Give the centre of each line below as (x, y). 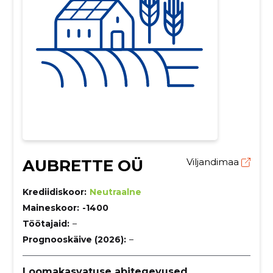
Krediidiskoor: (54, 192)
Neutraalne (115, 192)
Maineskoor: (51, 208)
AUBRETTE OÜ (83, 166)
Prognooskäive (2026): (74, 240)
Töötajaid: (46, 224)
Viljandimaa (214, 162)
